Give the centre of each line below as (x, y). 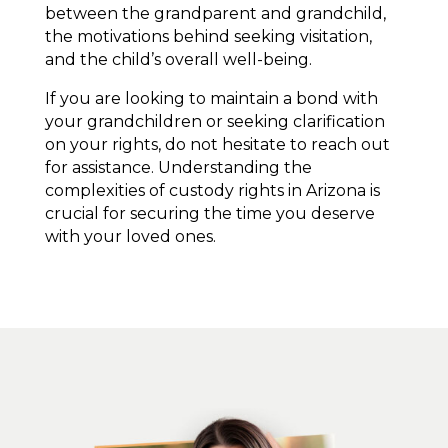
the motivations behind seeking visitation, (208, 37)
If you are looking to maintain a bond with (211, 99)
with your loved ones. (130, 237)
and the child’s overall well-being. (178, 60)
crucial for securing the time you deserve (209, 214)
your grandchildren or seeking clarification (214, 122)
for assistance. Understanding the (178, 168)
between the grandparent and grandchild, (215, 14)
